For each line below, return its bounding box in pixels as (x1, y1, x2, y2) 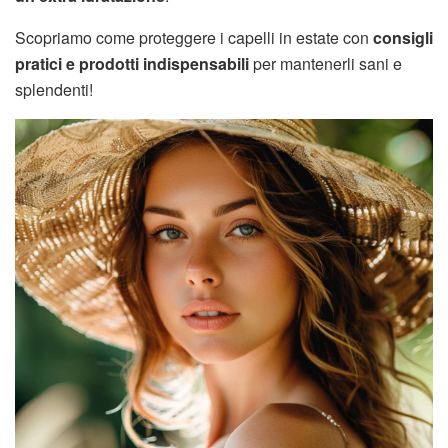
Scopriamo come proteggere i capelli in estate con (15, 25, 373, 49)
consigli (373, 25, 433, 49)
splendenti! (15, 77, 93, 101)
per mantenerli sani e (249, 51, 402, 75)
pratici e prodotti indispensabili (15, 51, 249, 75)
